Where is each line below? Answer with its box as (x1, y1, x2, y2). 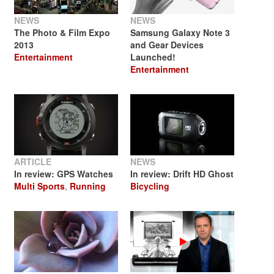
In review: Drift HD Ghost (130, 168, 234, 180)
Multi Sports (14, 180, 65, 192)
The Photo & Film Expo (14, 26, 110, 39)
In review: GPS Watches (14, 168, 113, 180)
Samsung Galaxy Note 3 (130, 26, 230, 39)
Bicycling (130, 180, 169, 192)
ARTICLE (14, 155, 51, 168)
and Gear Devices (130, 39, 204, 51)
